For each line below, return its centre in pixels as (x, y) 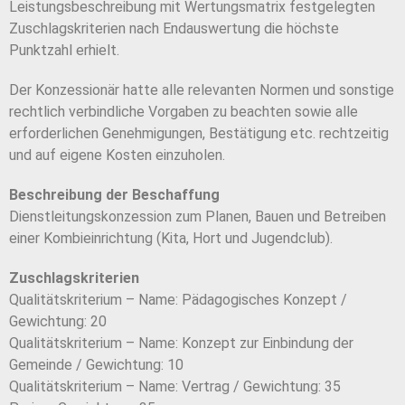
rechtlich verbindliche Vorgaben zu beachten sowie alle (184, 112)
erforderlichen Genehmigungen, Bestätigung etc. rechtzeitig (199, 134)
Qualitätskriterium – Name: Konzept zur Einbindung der (181, 344)
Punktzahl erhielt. (64, 51)
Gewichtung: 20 (58, 322)
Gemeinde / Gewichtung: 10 (96, 365)
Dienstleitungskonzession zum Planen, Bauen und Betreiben (198, 217)
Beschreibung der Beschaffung (114, 195)
